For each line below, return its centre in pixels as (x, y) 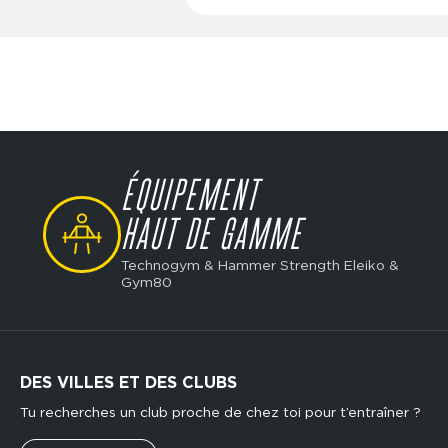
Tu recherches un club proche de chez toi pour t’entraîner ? (221, 412)
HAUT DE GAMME (211, 237)
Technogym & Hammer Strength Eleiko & (259, 264)
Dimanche (348, 19)
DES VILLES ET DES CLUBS (129, 383)
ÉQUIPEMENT (189, 198)
